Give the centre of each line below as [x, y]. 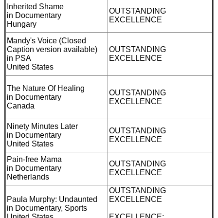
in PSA [19, 58]
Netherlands [28, 177]
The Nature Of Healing [46, 88]
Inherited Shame [35, 6]
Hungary [22, 24]
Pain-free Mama [34, 159]
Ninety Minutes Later [42, 126]
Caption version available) [52, 49]
